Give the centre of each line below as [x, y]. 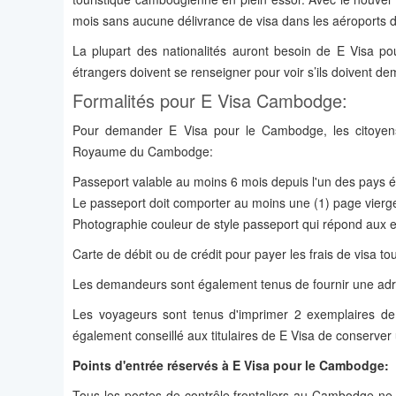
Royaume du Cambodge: [143, 152]
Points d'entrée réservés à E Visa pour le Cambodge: [231, 366]
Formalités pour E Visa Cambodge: [210, 101]
